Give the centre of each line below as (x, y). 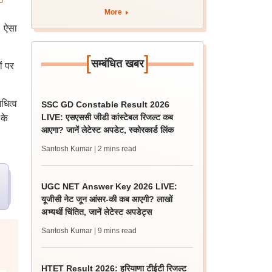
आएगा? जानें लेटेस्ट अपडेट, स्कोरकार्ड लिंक (108, 130)
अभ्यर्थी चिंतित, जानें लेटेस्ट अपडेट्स (97, 212)
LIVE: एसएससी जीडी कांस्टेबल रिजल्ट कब (107, 117)
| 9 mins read (116, 231)
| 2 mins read (116, 149)
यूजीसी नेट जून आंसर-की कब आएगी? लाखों (107, 199)
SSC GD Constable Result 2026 (106, 104)
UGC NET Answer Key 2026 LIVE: (110, 186)
